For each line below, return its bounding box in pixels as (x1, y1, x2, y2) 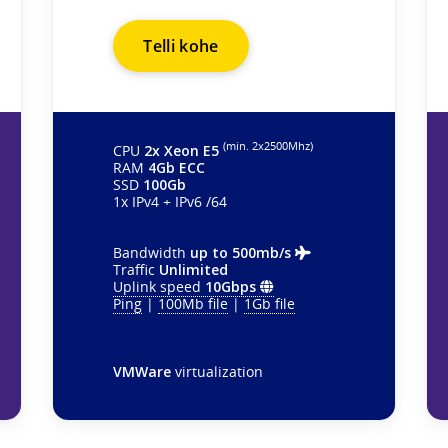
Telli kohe (143, 34, 219, 57)
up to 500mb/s (190, 242, 296, 262)
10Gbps (205, 276, 257, 296)
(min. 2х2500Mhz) (223, 139, 314, 154)
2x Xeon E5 (144, 140, 220, 160)
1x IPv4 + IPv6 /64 (113, 191, 228, 211)
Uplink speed (113, 276, 206, 296)
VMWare (113, 361, 172, 381)
